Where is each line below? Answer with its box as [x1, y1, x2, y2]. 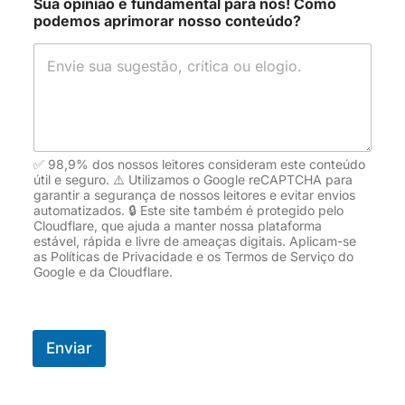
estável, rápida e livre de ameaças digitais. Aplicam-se [33, 233, 357, 250]
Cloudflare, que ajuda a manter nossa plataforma [33, 218, 323, 234]
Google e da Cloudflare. [33, 264, 174, 280]
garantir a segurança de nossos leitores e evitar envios [33, 187, 356, 203]
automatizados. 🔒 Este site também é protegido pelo [33, 202, 344, 219]
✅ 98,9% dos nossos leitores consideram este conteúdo [33, 156, 366, 173]
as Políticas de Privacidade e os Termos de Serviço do [33, 249, 354, 265]
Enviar [46, 339, 93, 358]
